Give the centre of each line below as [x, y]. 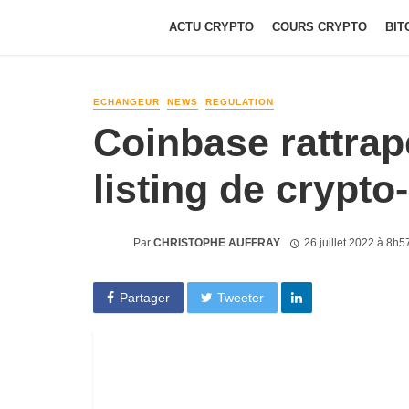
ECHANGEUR [126, 102]
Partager [144, 297]
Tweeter [241, 297]
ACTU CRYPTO [211, 27]
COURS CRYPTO [320, 27]
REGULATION [240, 102]
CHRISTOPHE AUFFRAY [217, 242]
